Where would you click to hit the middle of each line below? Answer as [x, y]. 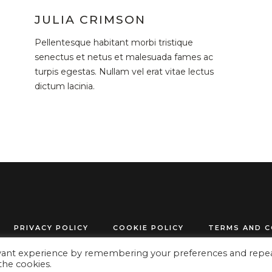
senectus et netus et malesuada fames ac [124, 57]
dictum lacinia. [64, 87]
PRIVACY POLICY [51, 228]
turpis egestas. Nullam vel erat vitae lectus [124, 72]
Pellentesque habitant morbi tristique [114, 43]
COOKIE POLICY [148, 228]
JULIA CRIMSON [90, 20]
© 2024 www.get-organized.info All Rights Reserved [136, 254]
